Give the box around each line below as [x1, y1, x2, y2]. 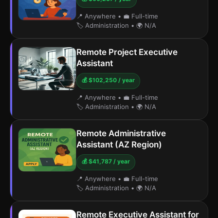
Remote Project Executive [76, 47, 178, 57]
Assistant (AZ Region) [76, 140, 162, 149]
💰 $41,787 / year [82, 158, 130, 165]
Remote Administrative [76, 128, 166, 138]
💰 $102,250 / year [82, 76, 135, 84]
